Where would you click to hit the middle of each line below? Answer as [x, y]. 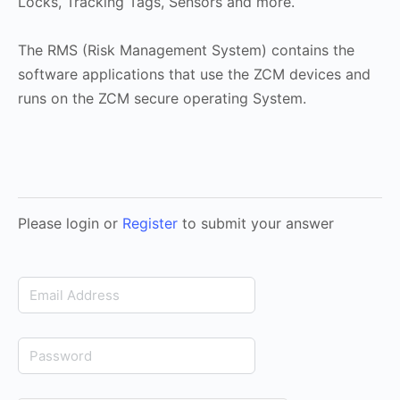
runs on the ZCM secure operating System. [162, 98]
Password [53, 348]
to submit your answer [256, 223]
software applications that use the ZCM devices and [194, 74]
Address [47, 312]
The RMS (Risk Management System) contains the [186, 50]
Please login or [70, 223]
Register [150, 223]
